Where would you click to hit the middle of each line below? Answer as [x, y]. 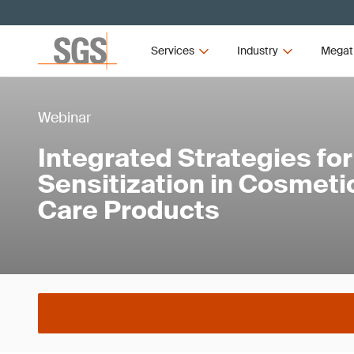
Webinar [64, 117]
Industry [257, 51]
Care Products [129, 210]
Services [173, 51]
